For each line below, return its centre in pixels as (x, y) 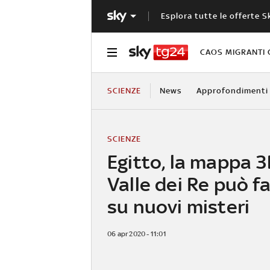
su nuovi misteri (179, 206)
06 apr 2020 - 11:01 (137, 234)
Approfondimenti (232, 90)
